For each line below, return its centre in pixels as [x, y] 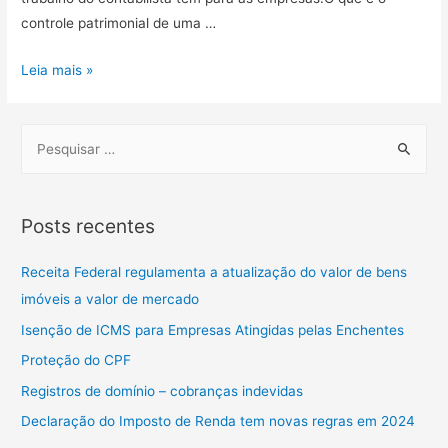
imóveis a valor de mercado [110, 299]
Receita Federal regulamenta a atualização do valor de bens [214, 272]
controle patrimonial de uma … [119, 23]
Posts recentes [88, 226]
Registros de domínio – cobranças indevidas [162, 390]
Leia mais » [57, 69]
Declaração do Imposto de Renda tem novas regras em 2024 [218, 421]
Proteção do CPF [76, 360]
